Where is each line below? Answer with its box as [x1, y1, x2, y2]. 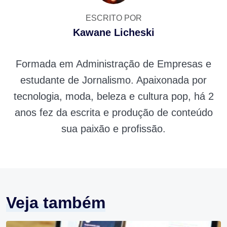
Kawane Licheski [72, 26, 155, 38]
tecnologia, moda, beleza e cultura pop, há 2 [13, 90, 214, 102]
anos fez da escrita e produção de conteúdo [14, 106, 213, 118]
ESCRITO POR [85, 13, 142, 22]
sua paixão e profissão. [61, 123, 166, 134]
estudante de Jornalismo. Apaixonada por [20, 74, 207, 86]
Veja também [6, 193, 105, 212]
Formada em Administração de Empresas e [16, 58, 211, 69]
